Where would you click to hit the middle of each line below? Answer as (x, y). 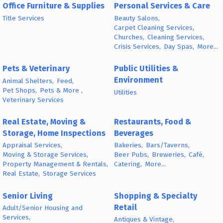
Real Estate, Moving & (44, 121)
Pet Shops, (20, 90)
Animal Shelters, (28, 81)
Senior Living (28, 196)
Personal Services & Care (162, 6)
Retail (125, 207)
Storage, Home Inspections (54, 133)
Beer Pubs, (131, 155)
